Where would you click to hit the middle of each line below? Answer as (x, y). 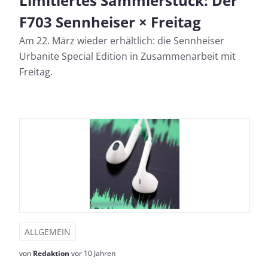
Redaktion (51, 253)
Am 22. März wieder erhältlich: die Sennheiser (122, 41)
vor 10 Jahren (92, 253)
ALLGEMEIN (48, 232)
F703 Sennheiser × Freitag (110, 22)
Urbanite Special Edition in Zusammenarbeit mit (127, 56)
